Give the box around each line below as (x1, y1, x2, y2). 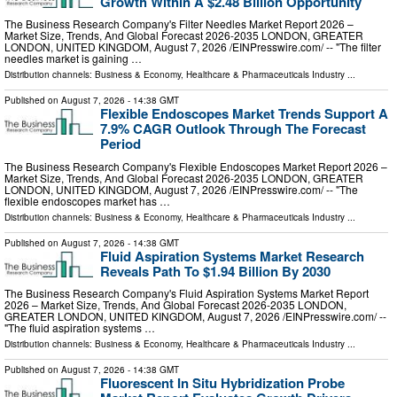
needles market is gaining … (4, 51, 142, 66)
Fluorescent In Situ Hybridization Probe (100, 373, 345, 393)
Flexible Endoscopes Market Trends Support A (100, 104, 388, 124)
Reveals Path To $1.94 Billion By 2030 (100, 261, 331, 281)
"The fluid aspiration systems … (4, 320, 155, 336)
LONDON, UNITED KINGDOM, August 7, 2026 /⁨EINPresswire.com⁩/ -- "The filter (4, 39, 381, 55)
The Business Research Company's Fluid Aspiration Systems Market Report (4, 285, 369, 301)
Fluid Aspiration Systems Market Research (100, 245, 364, 266)
